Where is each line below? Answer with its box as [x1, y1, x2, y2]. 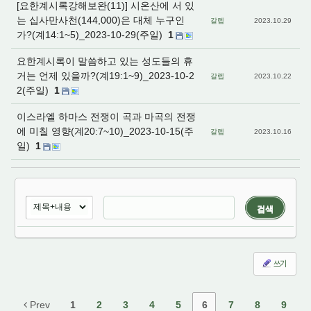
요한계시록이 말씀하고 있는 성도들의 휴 [17, 56, 193, 67]
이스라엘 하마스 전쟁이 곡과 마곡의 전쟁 [17, 111, 196, 122]
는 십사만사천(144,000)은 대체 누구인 [17, 15, 185, 26]
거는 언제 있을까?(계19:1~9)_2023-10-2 [17, 70, 194, 81]
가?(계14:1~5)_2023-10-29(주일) [17, 29, 165, 40]
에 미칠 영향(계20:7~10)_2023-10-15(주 [17, 126, 194, 137]
